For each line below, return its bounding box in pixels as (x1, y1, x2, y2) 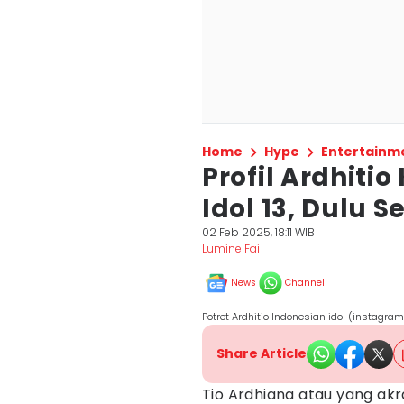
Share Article (216, 344, 307, 363)
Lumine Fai (202, 241, 260, 256)
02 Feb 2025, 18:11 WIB (202, 225, 315, 240)
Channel (285, 276, 325, 289)
